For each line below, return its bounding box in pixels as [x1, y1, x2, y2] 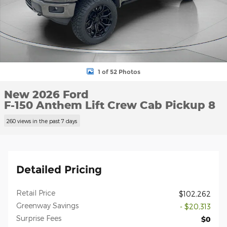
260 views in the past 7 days [7, 117, 78, 124]
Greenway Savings [16, 201, 79, 210]
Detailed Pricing [16, 163, 102, 176]
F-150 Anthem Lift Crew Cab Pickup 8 [4, 98, 215, 111]
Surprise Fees [16, 213, 61, 222]
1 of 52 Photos [98, 67, 140, 75]
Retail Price [16, 188, 55, 197]
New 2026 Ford [4, 88, 89, 101]
